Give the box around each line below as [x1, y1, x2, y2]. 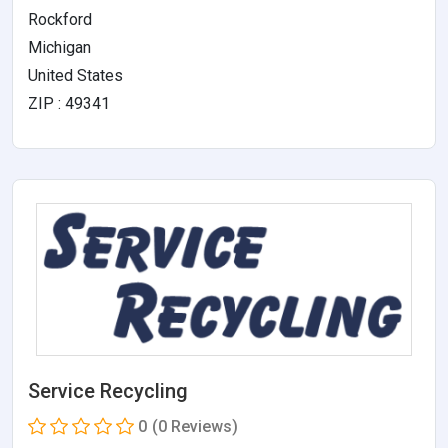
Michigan [28, 38, 91, 57]
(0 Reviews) [152, 417, 238, 437]
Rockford [28, 10, 92, 29]
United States [28, 66, 123, 85]
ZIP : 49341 [28, 94, 110, 113]
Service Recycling [28, 379, 188, 404]
